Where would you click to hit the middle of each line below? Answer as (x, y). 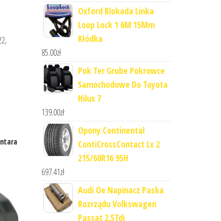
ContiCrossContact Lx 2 (119, 144)
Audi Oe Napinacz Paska (121, 190)
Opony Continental (111, 130)
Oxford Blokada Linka (116, 11)
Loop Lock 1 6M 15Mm (116, 25)
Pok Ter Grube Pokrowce (121, 71)
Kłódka (90, 38)
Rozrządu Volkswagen (117, 204)
